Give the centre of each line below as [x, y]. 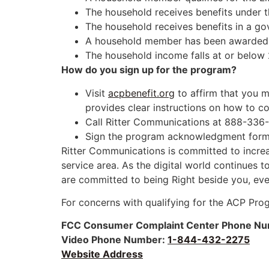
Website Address [102, 254]
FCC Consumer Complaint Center [141, 225]
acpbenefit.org [141, 93]
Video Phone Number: [114, 240]
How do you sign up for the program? [149, 70]
